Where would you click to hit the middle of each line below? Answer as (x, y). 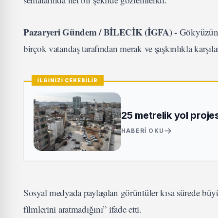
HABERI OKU (143, 131)
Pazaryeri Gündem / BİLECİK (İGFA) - (101, 32)
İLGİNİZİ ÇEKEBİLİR (68, 80)
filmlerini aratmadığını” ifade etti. (82, 209)
